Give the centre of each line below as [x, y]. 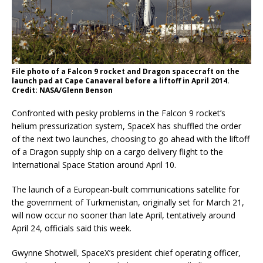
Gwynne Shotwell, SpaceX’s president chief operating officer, [126, 253]
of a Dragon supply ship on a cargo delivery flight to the [117, 152]
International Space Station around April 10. [94, 165]
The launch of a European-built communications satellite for [126, 190]
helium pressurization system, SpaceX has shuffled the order [127, 126]
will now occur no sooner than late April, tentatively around [124, 215]
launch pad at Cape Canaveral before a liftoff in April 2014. [121, 81]
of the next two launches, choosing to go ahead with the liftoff [131, 139]
